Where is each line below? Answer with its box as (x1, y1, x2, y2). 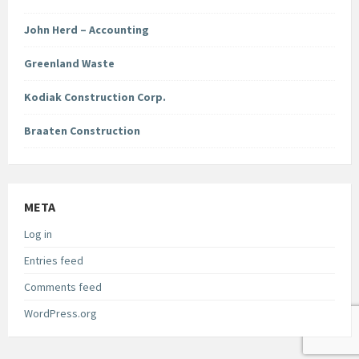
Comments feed (24, 280, 102, 295)
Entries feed (24, 253, 83, 268)
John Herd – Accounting (24, 22, 149, 38)
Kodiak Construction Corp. (24, 90, 166, 105)
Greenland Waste (24, 56, 115, 71)
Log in (24, 227, 52, 242)
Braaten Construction (24, 123, 140, 139)
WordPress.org (24, 306, 97, 321)
